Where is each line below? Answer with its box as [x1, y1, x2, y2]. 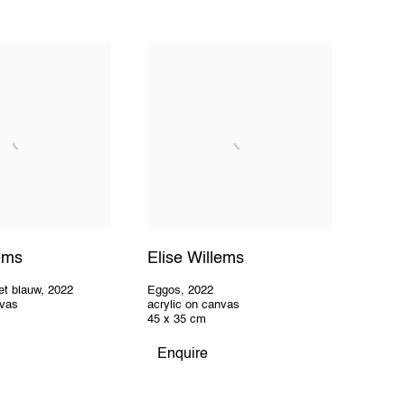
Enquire [157, 347, 209, 363]
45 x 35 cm [147, 314, 207, 326]
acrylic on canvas [147, 299, 240, 312]
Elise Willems [147, 250, 245, 268]
